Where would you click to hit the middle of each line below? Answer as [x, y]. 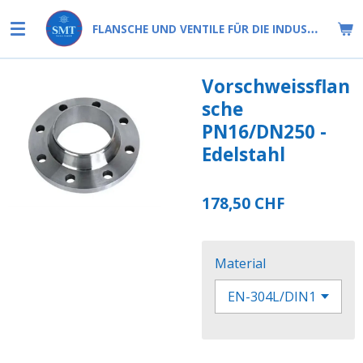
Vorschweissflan [276, 86]
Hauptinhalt [43, 36]
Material [240, 263]
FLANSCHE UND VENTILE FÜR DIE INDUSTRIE [312, 28]
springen [35, 56]
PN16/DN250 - [264, 132]
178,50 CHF [243, 203]
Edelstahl [243, 154]
